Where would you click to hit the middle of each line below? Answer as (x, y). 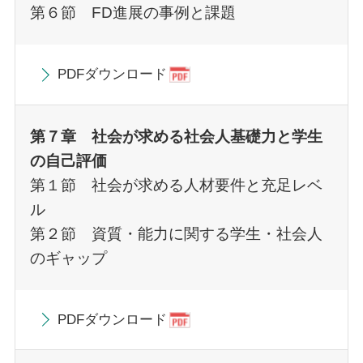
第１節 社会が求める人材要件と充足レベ (176, 185)
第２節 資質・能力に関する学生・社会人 (176, 233)
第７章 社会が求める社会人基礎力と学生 (176, 136)
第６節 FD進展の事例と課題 (132, 13)
